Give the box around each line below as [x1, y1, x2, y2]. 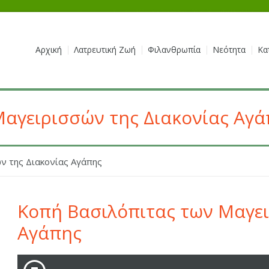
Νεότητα [212, 44, 246, 55]
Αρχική [35, 44, 62, 55]
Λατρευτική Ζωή [73, 44, 136, 55]
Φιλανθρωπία [147, 44, 201, 55]
